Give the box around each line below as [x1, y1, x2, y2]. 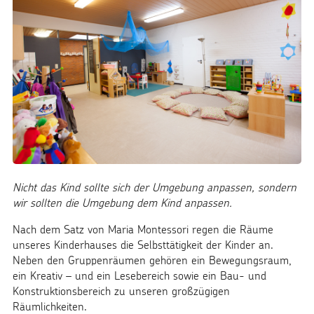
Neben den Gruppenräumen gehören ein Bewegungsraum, [13, 252, 292, 267]
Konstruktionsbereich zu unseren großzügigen [13, 283, 230, 298]
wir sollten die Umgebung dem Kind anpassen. [13, 195, 232, 210]
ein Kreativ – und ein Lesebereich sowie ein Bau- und [13, 268, 266, 282]
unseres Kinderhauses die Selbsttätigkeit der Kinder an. [13, 237, 273, 252]
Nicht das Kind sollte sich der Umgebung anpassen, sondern [13, 179, 296, 194]
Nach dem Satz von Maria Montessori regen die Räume [13, 221, 273, 236]
